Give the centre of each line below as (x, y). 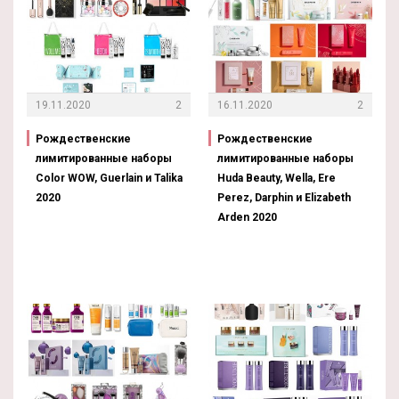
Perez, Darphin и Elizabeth (284, 198)
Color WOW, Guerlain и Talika (109, 179)
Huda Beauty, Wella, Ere (277, 179)
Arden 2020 (247, 218)
